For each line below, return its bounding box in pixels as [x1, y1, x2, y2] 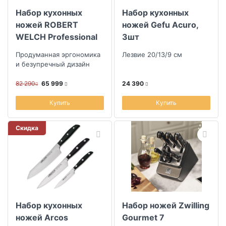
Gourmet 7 [122, 212, 164, 222]
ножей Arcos [16, 212, 68, 222]
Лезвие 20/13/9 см [122, 50, 182, 59]
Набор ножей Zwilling [122, 200, 209, 210]
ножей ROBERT [16, 20, 78, 30]
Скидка [16, 124, 38, 132]
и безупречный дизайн [16, 60, 90, 68]
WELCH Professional [16, 32, 97, 42]
